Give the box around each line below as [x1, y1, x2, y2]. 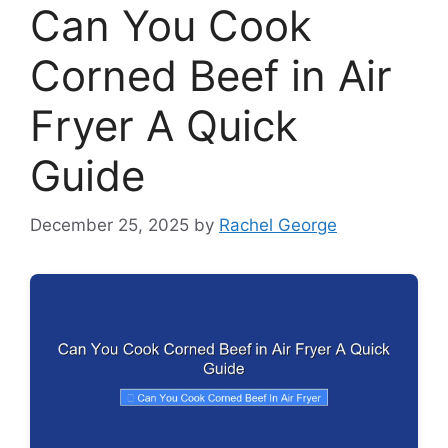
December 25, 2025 [30, 214, 189, 235]
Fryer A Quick [30, 100, 298, 152]
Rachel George [219, 214, 337, 235]
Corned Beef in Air [30, 50, 392, 102]
